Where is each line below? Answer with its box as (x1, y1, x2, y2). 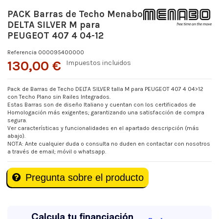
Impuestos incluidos (66, 58, 131, 67)
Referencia (7, 48, 37, 56)
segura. (7, 116, 27, 124)
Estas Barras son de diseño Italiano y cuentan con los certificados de (7, 101, 196, 108)
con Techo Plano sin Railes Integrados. (7, 93, 110, 100)
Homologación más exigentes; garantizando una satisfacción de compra (7, 109, 204, 116)
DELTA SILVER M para (7, 19, 100, 30)
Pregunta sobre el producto (25, 172, 144, 183)
